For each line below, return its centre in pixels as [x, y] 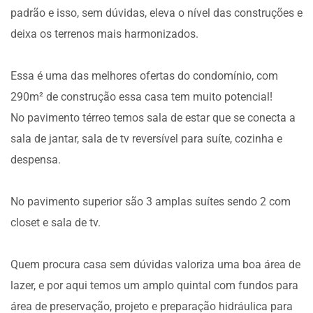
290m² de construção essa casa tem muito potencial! [141, 97]
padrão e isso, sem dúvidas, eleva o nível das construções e [156, 13]
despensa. [36, 160]
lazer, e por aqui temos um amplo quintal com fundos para [154, 285]
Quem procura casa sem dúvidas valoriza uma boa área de [155, 264]
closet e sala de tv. [56, 223]
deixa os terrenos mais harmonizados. [104, 34]
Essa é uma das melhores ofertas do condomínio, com [144, 76]
